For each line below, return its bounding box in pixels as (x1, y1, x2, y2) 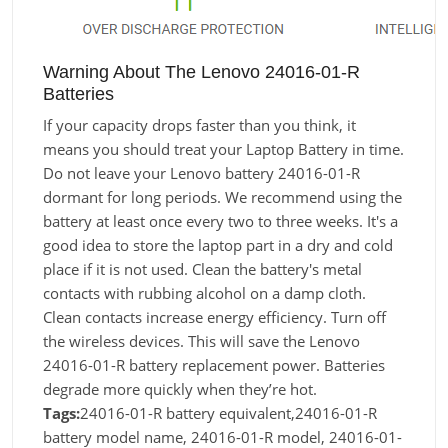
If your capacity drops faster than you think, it (43, 115, 356, 135)
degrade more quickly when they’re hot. (43, 379, 317, 399)
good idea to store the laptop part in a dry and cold (43, 235, 393, 255)
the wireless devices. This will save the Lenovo (43, 331, 360, 351)
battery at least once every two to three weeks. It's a (43, 211, 398, 231)
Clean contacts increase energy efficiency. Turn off (43, 307, 386, 327)
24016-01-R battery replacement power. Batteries (43, 355, 385, 375)
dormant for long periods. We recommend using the (43, 187, 402, 207)
